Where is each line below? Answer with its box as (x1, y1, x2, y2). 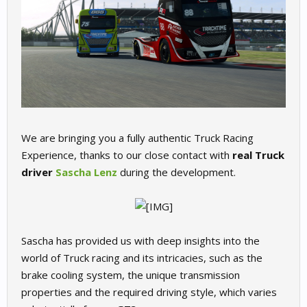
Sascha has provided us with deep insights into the (21, 234, 260, 248)
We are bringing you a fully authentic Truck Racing (21, 131, 254, 145)
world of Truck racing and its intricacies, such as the (21, 251, 262, 265)
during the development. (120, 165, 236, 180)
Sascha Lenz (56, 165, 117, 180)
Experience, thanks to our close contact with (21, 148, 230, 162)
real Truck (230, 148, 284, 162)
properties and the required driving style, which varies (21, 285, 277, 299)
